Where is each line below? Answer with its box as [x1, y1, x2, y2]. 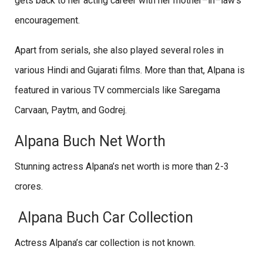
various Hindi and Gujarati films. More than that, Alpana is [15, 65, 245, 76]
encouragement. [15, 15, 82, 26]
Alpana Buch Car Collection [15, 209, 193, 227]
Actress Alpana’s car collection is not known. [15, 237, 200, 249]
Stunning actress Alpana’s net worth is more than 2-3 [15, 161, 229, 173]
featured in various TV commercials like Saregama [15, 85, 220, 96]
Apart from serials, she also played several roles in [15, 45, 224, 56]
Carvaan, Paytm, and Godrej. [15, 104, 129, 116]
